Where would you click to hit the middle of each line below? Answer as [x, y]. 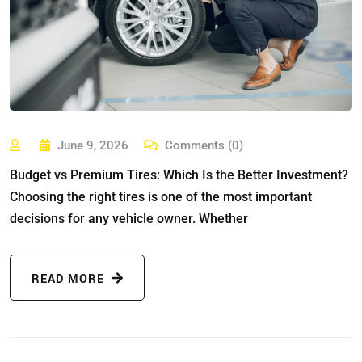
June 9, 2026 [93, 146]
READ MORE [70, 280]
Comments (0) [203, 146]
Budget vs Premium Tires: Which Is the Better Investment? [179, 175]
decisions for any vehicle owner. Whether [129, 219]
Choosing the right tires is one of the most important [161, 197]
